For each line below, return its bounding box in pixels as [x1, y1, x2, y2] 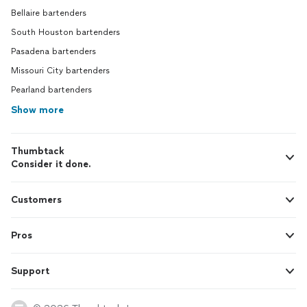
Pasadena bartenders [11, 47, 96, 56]
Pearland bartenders [11, 85, 92, 95]
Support [11, 265, 49, 277]
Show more [11, 104, 64, 116]
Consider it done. [11, 158, 91, 170]
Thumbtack [11, 145, 64, 157]
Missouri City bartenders [11, 66, 110, 75]
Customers [11, 194, 62, 206]
